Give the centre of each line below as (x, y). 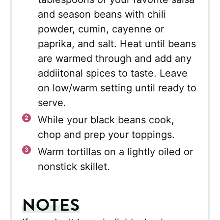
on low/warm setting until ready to (117, 88)
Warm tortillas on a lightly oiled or (115, 152)
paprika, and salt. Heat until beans (117, 44)
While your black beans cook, (106, 120)
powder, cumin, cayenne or (101, 29)
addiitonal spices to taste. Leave (113, 73)
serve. (52, 103)
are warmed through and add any (115, 59)
